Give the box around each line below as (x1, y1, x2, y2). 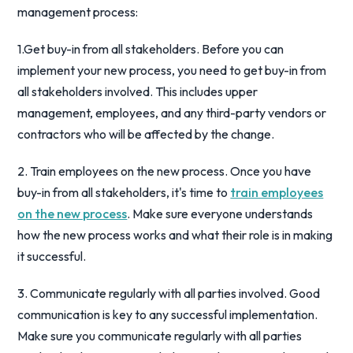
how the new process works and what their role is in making (17, 227, 333, 243)
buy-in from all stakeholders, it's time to (17, 184, 231, 200)
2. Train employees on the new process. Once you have (17, 163, 312, 179)
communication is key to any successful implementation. (17, 307, 318, 322)
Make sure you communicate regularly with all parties (17, 328, 303, 344)
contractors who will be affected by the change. (17, 126, 275, 142)
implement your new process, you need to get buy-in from (17, 62, 327, 78)
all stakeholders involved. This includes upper (17, 84, 258, 99)
